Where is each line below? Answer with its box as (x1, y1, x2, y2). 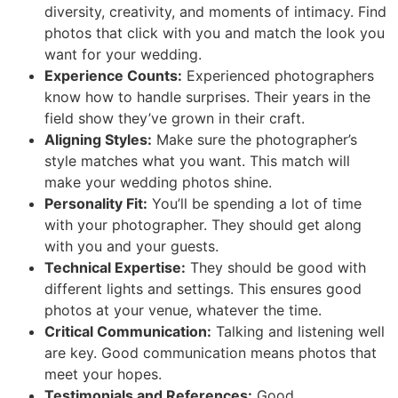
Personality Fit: (44, 195, 147, 213)
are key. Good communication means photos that (44, 344, 377, 362)
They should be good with (186, 259, 366, 277)
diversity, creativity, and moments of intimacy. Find (44, 3, 386, 21)
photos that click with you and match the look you (44, 24, 385, 43)
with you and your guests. (44, 237, 219, 256)
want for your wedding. (44, 45, 202, 64)
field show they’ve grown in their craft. (44, 109, 305, 128)
